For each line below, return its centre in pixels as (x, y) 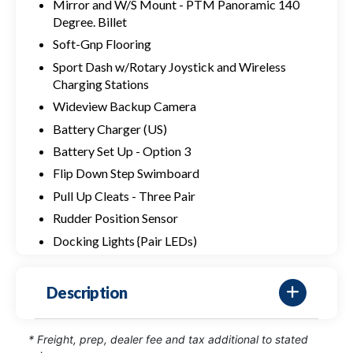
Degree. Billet (89, 21)
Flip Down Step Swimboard (126, 173)
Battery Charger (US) (110, 128)
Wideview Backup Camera (124, 106)
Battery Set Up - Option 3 (121, 150)
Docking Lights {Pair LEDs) (124, 240)
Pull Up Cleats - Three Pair (124, 195)
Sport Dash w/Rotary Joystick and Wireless (169, 66)
